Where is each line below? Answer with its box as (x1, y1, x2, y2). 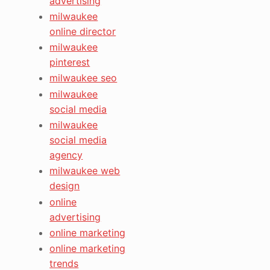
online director (49, 25, 116, 37)
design (49, 180, 80, 192)
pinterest (49, 56, 90, 69)
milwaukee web (49, 165, 121, 177)
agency (49, 149, 83, 162)
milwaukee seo (49, 72, 118, 84)
